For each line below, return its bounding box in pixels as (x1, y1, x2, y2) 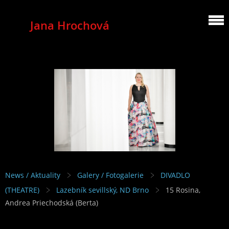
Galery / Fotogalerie (77, 170, 144, 180)
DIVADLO (161, 170, 190, 180)
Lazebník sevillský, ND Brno (56, 185, 149, 195)
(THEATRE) (5, 185, 39, 195)
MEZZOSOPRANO (14, 25, 125, 44)
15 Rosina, (166, 185, 200, 195)
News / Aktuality (5, 170, 60, 180)
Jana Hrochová (30, 17, 109, 33)
